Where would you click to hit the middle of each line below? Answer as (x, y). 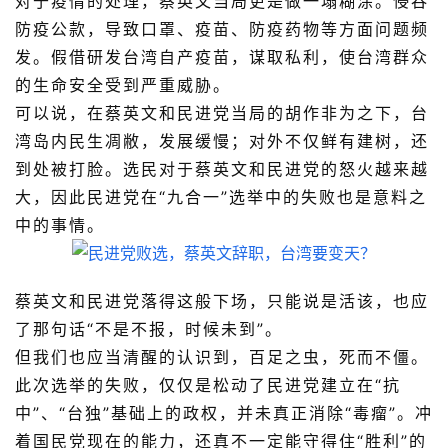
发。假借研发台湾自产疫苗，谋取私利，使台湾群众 (222, 57)
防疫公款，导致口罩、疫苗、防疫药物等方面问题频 (222, 29)
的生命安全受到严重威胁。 (123, 85)
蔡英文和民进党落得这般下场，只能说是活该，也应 (222, 301)
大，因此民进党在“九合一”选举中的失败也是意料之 (221, 197)
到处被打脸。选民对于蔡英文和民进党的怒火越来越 (222, 169)
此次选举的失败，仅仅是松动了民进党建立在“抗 (208, 385)
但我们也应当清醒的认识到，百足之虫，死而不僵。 (222, 357)
